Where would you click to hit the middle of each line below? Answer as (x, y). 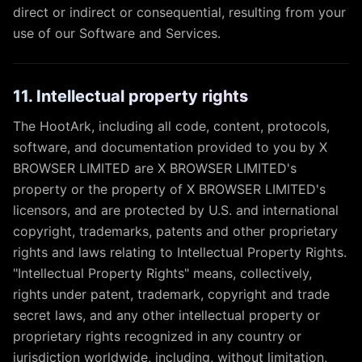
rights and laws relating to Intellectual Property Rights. (180, 252)
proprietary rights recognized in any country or (157, 336)
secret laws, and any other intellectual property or (166, 315)
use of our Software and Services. (117, 33)
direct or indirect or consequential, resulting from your (179, 12)
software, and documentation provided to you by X (170, 147)
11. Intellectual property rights (130, 96)
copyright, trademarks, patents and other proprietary (175, 231)
